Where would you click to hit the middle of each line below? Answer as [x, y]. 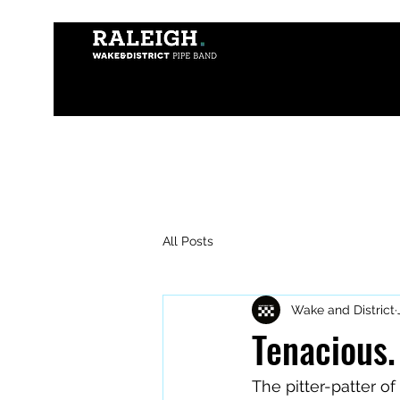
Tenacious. [324, 349]
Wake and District [343, 309]
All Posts [188, 241]
